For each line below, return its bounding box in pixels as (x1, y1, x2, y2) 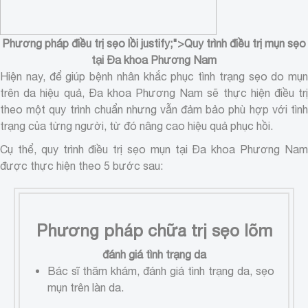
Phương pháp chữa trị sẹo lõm (36, 220, 272, 240)
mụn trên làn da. (47, 280, 124, 294)
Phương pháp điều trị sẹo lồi (2, 36, 138, 49)
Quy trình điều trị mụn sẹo (184, 36, 306, 49)
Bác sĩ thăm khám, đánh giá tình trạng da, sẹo (47, 264, 274, 277)
